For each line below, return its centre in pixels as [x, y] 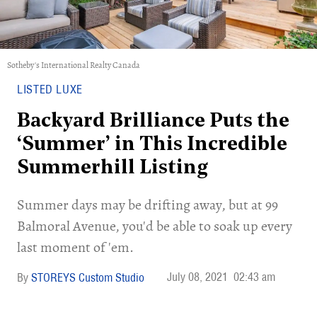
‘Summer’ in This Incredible [152, 145]
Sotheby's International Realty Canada [74, 65]
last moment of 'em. [75, 247]
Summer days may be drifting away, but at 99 [148, 205]
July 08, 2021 [197, 277]
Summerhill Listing [113, 168]
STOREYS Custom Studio [88, 277]
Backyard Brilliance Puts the [153, 122]
